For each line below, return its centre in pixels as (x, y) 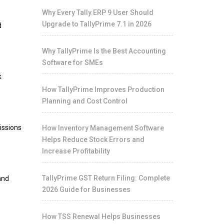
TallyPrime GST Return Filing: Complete (106, 178)
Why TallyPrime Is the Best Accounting (104, 51)
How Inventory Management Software (103, 128)
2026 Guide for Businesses (86, 189)
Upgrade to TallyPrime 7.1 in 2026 (96, 24)
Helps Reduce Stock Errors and (93, 139)
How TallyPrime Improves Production (103, 89)
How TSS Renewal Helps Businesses (101, 216)
